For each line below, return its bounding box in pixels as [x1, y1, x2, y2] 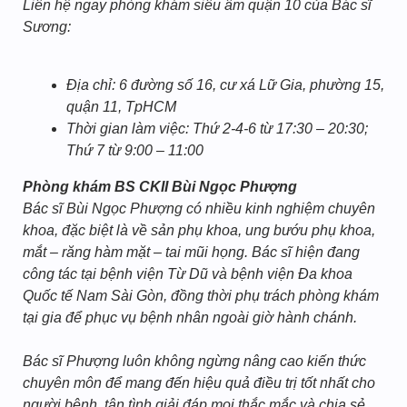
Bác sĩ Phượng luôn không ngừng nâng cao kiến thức [23, 353, 366, 369]
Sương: [23, 19, 71, 35]
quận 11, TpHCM [66, 99, 176, 114]
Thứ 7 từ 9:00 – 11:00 [66, 143, 203, 158]
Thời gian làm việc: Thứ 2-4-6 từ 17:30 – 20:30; [66, 121, 368, 136]
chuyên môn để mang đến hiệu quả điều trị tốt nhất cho [23, 375, 375, 391]
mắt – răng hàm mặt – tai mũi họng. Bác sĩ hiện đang [23, 244, 360, 260]
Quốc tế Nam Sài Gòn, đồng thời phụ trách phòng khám [23, 288, 379, 303]
